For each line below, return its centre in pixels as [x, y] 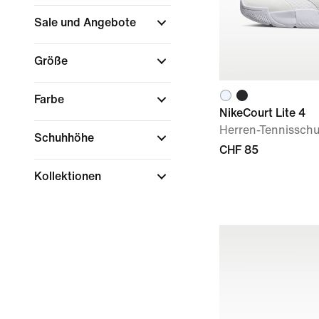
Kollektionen [69, 176]
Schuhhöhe [66, 138]
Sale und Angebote [87, 22]
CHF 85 [239, 150]
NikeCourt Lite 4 [262, 113]
